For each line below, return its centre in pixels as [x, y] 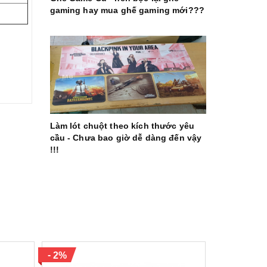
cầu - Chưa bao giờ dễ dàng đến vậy [126, 137]
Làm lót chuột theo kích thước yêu [122, 125]
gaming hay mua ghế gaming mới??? [127, 10]
